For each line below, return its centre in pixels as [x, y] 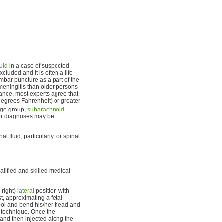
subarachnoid [46, 109]
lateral [26, 191]
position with [52, 191]
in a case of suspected [39, 66]
